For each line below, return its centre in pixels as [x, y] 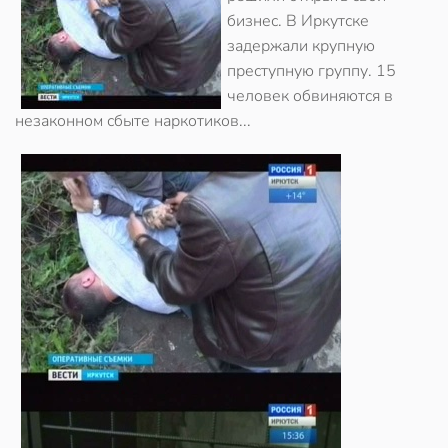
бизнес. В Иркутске [298, 21]
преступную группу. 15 [311, 71]
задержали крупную [301, 46]
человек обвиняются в [310, 96]
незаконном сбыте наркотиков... [133, 121]
